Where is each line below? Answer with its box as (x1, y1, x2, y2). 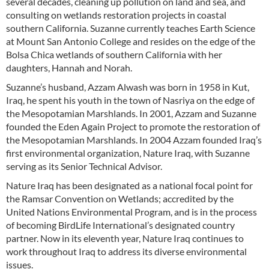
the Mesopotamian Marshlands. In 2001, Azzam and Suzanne (6, 107, 256, 119)
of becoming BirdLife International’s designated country (6, 219, 235, 231)
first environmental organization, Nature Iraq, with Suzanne (6, 147, 250, 159)
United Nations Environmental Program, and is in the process (6, 206, 257, 218)
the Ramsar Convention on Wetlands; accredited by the (6, 193, 234, 205)
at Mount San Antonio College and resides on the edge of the (6, 35, 255, 47)
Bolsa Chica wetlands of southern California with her (6, 49, 222, 61)
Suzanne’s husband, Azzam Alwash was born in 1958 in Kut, (6, 81, 249, 93)
